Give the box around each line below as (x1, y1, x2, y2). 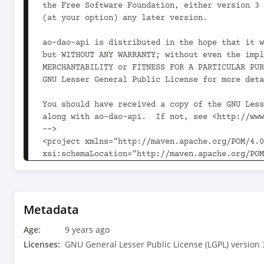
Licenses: (24, 239, 60, 250)
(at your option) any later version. (42, 14, 207, 23)
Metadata (24, 202, 79, 217)
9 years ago (65, 224, 110, 235)
